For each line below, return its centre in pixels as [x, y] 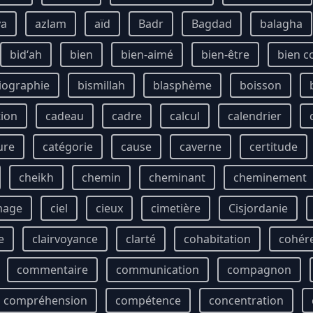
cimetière [176, 208]
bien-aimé [147, 54]
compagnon [259, 270]
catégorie [68, 147]
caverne [201, 147]
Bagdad [212, 24]
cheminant [177, 177]
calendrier [255, 116]
